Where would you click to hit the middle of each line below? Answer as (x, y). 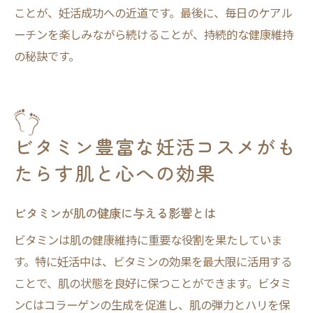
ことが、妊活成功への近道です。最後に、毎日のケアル (153, 13)
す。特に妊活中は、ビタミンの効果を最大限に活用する (153, 261)
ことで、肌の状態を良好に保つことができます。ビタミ (153, 283)
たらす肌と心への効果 (115, 173)
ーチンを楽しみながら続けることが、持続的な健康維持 (154, 34)
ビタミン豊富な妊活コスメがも (156, 146)
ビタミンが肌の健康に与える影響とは (115, 213)
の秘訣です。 (47, 56)
